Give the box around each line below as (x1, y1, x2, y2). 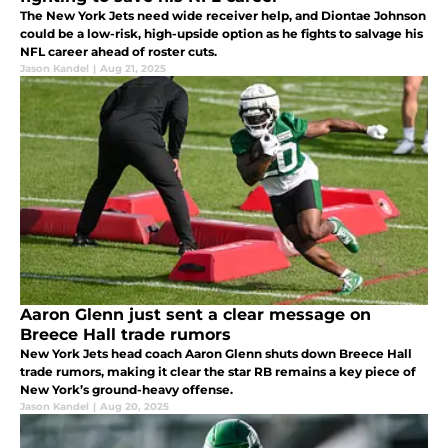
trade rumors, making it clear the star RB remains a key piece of (20, 363, 416, 379)
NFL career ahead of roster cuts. (20, 43, 217, 59)
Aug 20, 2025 (100, 399, 169, 413)
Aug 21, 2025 (100, 61, 166, 75)
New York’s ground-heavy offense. (20, 381, 233, 397)
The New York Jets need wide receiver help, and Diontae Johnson (20, 7, 426, 23)
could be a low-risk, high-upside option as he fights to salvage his (20, 25, 423, 41)
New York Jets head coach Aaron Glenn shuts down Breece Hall (20, 345, 412, 361)
